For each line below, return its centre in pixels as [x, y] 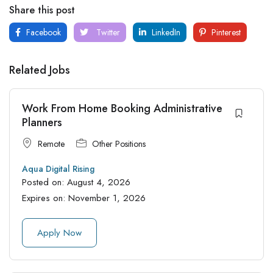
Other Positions [119, 144]
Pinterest [225, 32]
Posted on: [44, 182]
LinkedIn [165, 32]
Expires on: [45, 198]
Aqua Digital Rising [58, 168]
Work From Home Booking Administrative [122, 108]
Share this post [42, 10]
